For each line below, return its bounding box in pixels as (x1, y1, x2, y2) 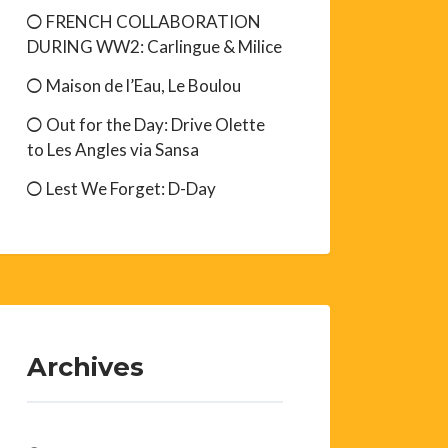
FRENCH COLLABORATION (46, 10, 262, 32)
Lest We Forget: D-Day (46, 177, 217, 199)
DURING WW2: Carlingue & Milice (27, 35, 283, 57)
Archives (27, 351, 145, 383)
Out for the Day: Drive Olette (46, 113, 266, 135)
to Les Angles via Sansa (27, 138, 200, 160)
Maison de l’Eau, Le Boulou (46, 74, 242, 96)
